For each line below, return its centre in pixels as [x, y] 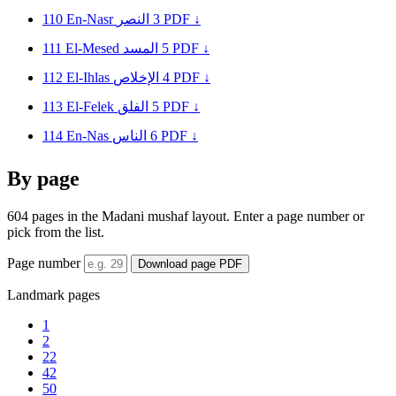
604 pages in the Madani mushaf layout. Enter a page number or [186, 217]
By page [43, 179]
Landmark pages [53, 295]
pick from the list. [56, 232]
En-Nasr [91, 19]
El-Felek [92, 106]
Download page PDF [190, 264]
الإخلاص [136, 77]
